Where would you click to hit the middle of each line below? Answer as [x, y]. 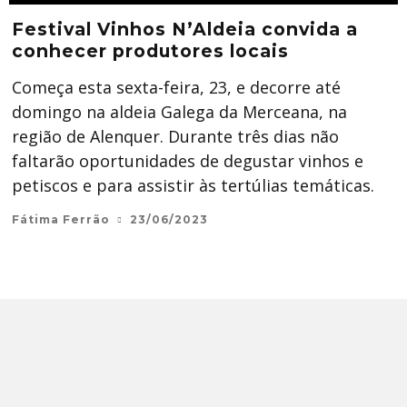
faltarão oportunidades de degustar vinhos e [188, 161]
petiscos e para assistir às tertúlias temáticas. [193, 185]
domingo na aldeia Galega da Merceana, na [179, 112]
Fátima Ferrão [61, 219]
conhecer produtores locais [150, 51]
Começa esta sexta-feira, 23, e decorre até [176, 87]
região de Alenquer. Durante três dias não [175, 136]
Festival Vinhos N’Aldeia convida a [185, 29]
